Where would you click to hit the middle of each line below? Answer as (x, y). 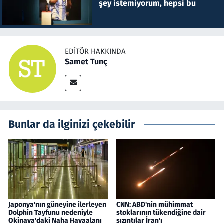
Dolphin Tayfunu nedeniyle (51, 212)
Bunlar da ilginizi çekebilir (72, 124)
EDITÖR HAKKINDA (95, 52)
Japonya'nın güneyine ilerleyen (57, 204)
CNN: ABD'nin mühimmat (154, 204)
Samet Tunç (86, 62)
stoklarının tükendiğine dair (161, 212)
